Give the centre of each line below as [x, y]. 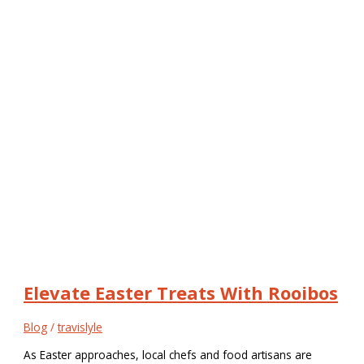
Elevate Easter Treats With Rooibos [181, 292]
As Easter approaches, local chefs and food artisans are [168, 354]
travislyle [80, 327]
